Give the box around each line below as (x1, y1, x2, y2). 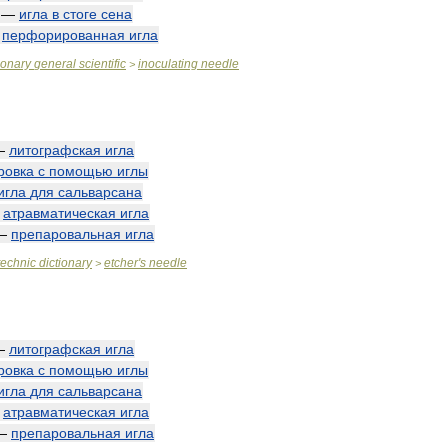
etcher (104, 256, 138, 270)
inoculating (138, 57, 198, 71)
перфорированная (2, 27, 125, 43)
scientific (79, 57, 126, 71)
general (34, 57, 76, 71)
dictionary (39, 256, 92, 270)
